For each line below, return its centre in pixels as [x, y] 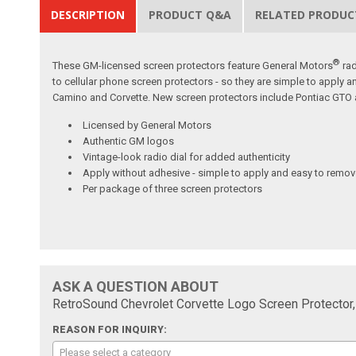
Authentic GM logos [129, 141]
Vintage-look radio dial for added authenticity [187, 157]
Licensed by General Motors [147, 126]
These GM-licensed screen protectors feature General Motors [193, 66]
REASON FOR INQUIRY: [110, 330]
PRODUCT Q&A [190, 14]
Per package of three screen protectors [173, 189]
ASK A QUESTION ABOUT [136, 287]
